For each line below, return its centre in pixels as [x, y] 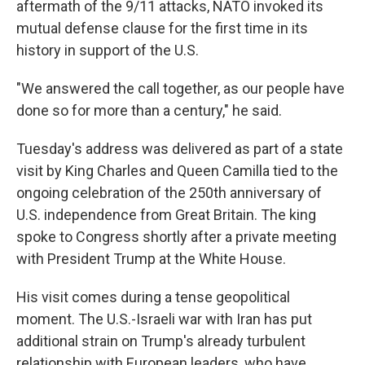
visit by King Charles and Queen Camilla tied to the [177, 170]
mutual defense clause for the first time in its [162, 28]
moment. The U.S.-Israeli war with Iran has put [164, 319]
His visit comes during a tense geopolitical [153, 297]
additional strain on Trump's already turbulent [161, 341]
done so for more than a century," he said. [149, 110]
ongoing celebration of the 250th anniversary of [169, 192]
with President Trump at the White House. [151, 258]
